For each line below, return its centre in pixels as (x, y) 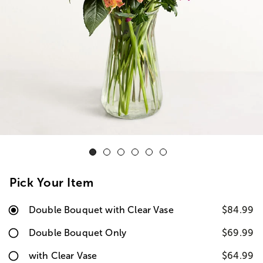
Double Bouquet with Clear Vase (101, 210)
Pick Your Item (51, 183)
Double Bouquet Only (78, 233)
